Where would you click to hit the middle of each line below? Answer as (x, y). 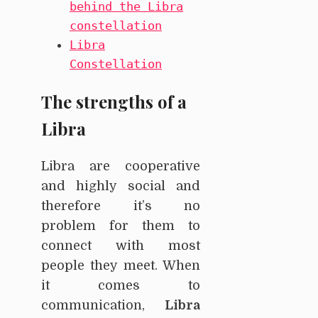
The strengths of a (114, 101)
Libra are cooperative (121, 166)
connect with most (121, 245)
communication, (93, 305)
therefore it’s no (121, 205)
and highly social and (121, 186)
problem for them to (121, 225)
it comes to (121, 285)
